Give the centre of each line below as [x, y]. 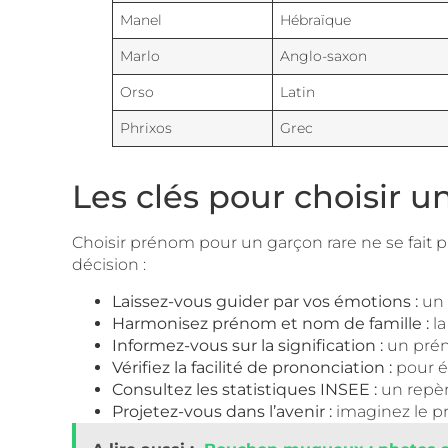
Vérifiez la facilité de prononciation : [252, 367]
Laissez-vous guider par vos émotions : [265, 301]
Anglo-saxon [324, 56]
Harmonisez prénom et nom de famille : [270, 323]
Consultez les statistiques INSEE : [244, 389]
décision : [109, 265]
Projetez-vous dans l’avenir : [222, 411]
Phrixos [146, 128]
